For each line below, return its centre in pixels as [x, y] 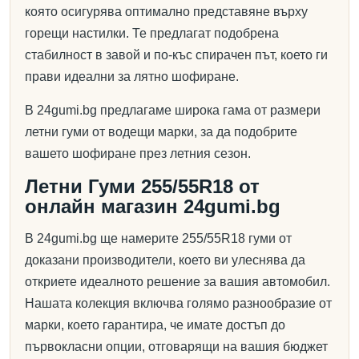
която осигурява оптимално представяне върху [166, 12]
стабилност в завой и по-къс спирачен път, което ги [176, 55]
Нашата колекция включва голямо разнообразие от [178, 303]
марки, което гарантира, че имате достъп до [155, 325]
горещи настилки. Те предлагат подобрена [152, 33]
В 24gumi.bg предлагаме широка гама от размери [173, 110]
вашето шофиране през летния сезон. [138, 153]
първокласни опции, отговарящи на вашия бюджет [176, 347]
